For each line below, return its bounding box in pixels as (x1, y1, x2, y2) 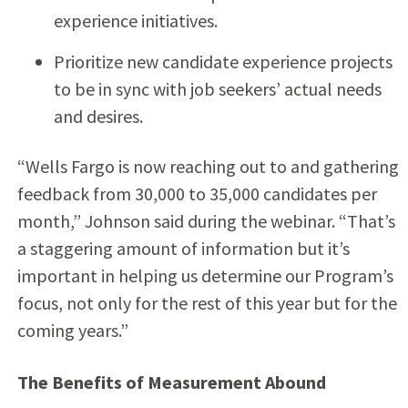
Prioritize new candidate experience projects (53, 49, 393, 73)
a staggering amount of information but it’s (16, 236, 350, 260)
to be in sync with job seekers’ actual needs (53, 76, 382, 100)
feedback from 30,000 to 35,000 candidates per (16, 181, 377, 205)
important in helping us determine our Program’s (16, 263, 393, 287)
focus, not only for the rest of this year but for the (16, 291, 397, 314)
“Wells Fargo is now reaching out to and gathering (16, 154, 399, 178)
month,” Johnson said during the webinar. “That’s (16, 209, 395, 232)
